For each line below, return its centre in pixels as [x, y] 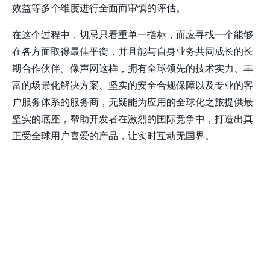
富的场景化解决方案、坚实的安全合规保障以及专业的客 [133, 86]
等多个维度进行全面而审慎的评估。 [108, 8]
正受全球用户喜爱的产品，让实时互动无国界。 [113, 136]
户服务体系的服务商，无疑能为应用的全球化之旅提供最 [133, 102]
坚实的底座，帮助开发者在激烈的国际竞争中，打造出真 [133, 119]
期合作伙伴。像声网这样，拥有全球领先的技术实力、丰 [133, 69]
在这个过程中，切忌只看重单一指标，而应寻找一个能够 [133, 35]
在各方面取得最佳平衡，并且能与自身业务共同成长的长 [133, 52]
